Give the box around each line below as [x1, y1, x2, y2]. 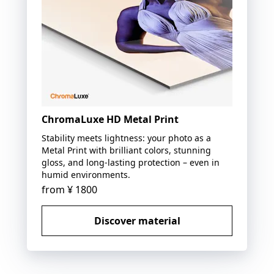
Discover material [94, 213, 180, 228]
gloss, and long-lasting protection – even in [42, 156, 220, 168]
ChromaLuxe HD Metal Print [42, 112, 179, 126]
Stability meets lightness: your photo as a [42, 131, 211, 144]
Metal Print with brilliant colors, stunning [42, 144, 211, 156]
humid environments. [42, 168, 130, 180]
